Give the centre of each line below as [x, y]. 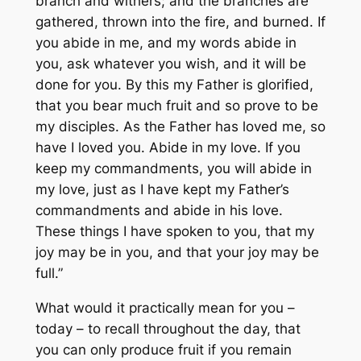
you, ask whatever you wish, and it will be [170, 63]
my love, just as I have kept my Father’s [162, 189]
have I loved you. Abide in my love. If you [168, 147]
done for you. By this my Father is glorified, [174, 84]
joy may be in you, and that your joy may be [177, 252]
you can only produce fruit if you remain [163, 349]
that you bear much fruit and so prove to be [176, 105]
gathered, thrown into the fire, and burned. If [180, 21]
